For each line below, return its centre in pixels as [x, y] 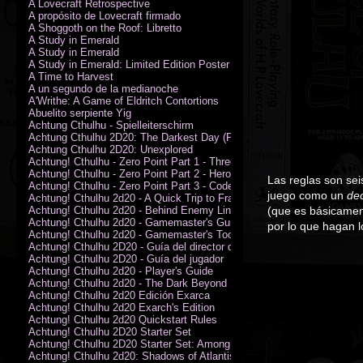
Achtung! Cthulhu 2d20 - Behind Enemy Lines [135, 210]
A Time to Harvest [71, 76]
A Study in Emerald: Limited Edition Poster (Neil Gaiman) [162, 64]
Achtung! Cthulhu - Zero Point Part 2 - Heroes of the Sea [161, 173]
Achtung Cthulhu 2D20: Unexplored [111, 149]
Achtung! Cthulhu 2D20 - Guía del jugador [126, 258]
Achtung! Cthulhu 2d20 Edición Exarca [119, 295]
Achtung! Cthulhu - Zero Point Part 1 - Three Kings [147, 161]
